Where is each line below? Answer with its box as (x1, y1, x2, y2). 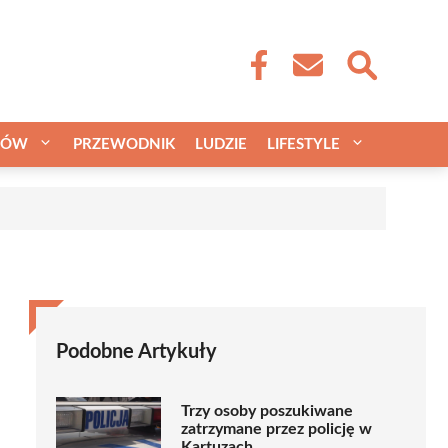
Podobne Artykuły (56, 341, 217, 362)
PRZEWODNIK (73, 136, 175, 152)
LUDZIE (195, 136, 247, 152)
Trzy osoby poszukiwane (181, 403, 353, 420)
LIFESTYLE (267, 136, 340, 152)
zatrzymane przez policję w (181, 421, 372, 438)
